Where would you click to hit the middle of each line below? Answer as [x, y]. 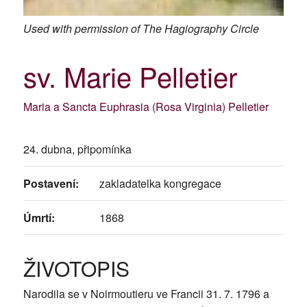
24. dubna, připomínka [77, 149]
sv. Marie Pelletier [130, 76]
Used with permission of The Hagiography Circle [141, 29]
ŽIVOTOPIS [76, 269]
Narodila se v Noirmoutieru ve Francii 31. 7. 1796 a [146, 294]
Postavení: [51, 184]
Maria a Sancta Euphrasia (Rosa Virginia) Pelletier [146, 107]
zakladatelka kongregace [160, 184]
